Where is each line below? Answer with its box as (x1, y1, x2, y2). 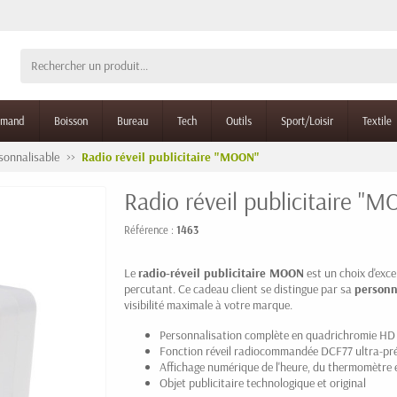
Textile (362, 113, 392, 128)
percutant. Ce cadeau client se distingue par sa (124, 281, 354, 297)
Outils (226, 113, 252, 128)
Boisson (54, 113, 88, 128)
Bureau (117, 113, 148, 128)
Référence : (124, 222, 176, 237)
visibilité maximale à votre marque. (124, 297, 292, 313)
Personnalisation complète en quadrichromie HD (160, 327, 395, 343)
